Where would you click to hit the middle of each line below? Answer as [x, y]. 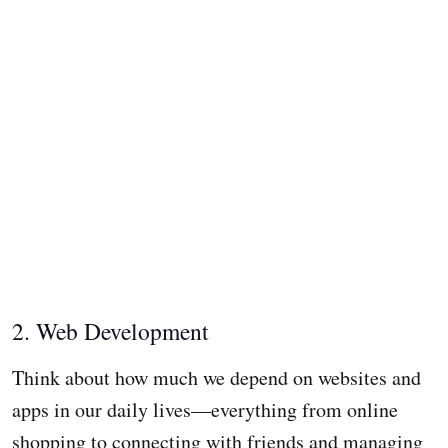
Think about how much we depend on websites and [216, 378]
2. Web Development [110, 331]
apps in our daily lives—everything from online [205, 410]
